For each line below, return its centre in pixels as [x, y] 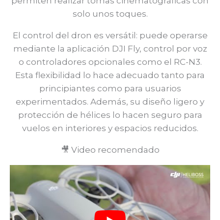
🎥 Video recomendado [110, 150]
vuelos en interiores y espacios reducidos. [110, 128]
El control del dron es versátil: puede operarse [110, 35]
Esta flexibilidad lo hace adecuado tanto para [110, 75]
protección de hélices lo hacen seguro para [110, 115]
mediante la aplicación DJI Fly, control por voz [110, 48]
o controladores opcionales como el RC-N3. [110, 62]
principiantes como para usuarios [110, 88]
